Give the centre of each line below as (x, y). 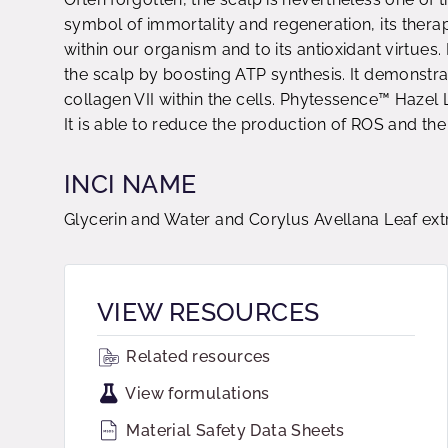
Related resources (196, 356)
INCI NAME (130, 184)
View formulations (196, 393)
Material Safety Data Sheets (233, 430)
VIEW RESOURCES (208, 312)
